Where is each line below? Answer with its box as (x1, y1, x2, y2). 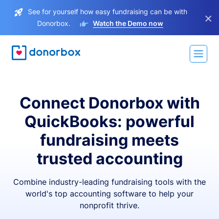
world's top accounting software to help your (25, 189, 194, 198)
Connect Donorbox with (19, 93, 200, 112)
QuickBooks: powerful (24, 112, 195, 131)
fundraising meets (40, 131, 179, 150)
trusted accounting (36, 149, 183, 168)
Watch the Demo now (93, 19, 163, 27)
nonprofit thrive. (80, 200, 139, 210)
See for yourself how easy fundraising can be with (27, 7, 187, 16)
